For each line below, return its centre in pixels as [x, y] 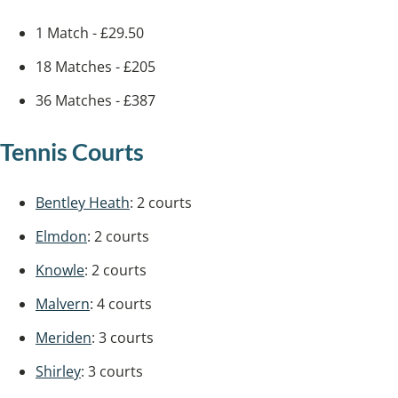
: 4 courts [121, 303]
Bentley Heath [83, 202]
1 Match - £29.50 [90, 33]
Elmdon [61, 236]
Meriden [64, 337]
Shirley [58, 371]
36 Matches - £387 [96, 101]
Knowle [60, 270]
